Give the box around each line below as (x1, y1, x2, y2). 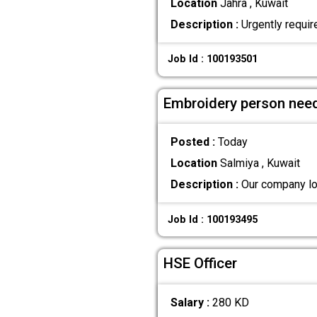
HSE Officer (163, 255, 237, 272)
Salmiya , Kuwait (217, 156, 300, 171)
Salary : (170, 295, 212, 309)
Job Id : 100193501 (168, 53, 258, 66)
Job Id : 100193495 (168, 213, 258, 226)
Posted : (170, 135, 218, 149)
